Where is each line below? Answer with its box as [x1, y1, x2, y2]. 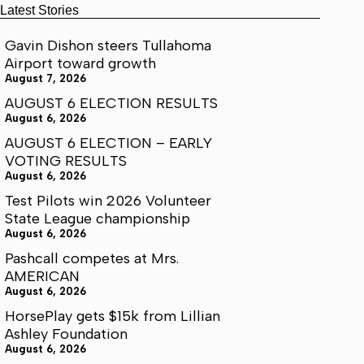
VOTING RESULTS [5, 151, 127, 170]
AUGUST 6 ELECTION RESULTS [5, 93, 218, 112]
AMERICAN [5, 266, 80, 285]
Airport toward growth [5, 54, 156, 72]
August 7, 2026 [5, 71, 86, 84]
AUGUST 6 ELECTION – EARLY [5, 133, 212, 152]
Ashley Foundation [5, 324, 128, 343]
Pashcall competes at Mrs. [5, 249, 179, 267]
